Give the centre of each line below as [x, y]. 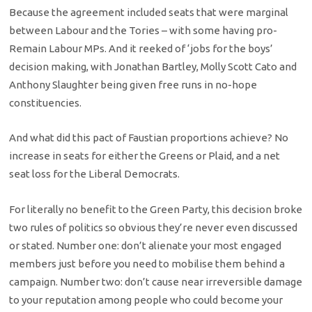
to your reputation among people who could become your [146, 299]
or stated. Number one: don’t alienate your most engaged [146, 245]
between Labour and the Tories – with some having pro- [143, 30]
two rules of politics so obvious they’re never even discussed [154, 227]
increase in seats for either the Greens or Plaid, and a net [145, 156]
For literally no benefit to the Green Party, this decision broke [156, 209]
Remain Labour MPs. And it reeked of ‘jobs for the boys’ [141, 48]
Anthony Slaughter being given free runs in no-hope [133, 84]
